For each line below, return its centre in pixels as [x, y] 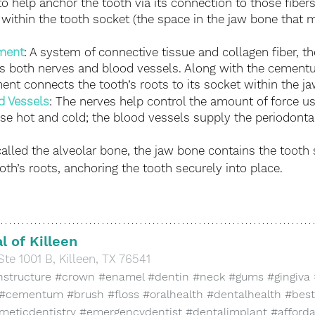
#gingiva [289, 277]
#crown [75, 277]
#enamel [121, 277]
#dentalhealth [244, 295]
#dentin [168, 277]
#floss [123, 295]
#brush [85, 295]
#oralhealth [173, 295]
